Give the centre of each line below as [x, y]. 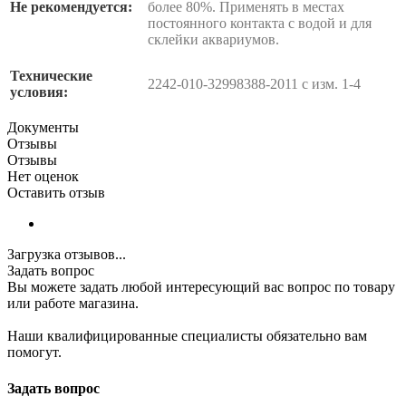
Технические [51, 76]
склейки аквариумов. [213, 40]
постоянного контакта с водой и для [260, 24]
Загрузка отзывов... [67, 255]
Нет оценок [43, 177]
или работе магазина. [73, 304]
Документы [43, 128]
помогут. [34, 353]
